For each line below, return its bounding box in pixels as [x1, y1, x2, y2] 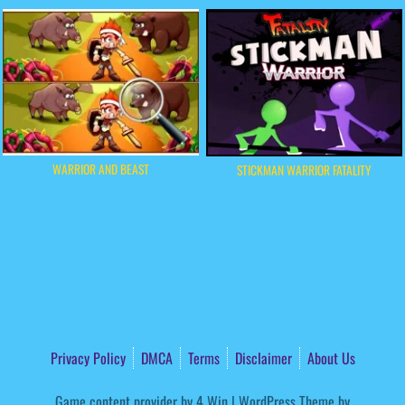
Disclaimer [234, 346, 292, 369]
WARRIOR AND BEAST [52, 159, 150, 178]
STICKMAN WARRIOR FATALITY [236, 160, 372, 179]
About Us [306, 346, 355, 369]
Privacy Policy [50, 346, 126, 369]
